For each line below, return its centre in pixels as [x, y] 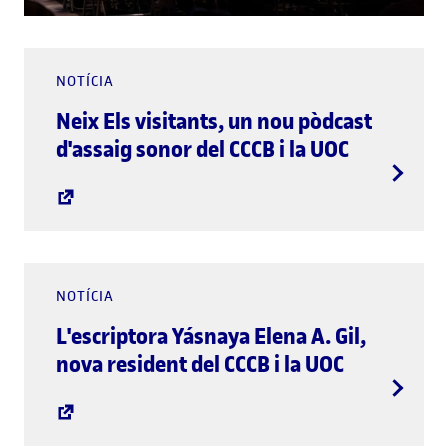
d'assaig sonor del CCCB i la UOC [202, 148]
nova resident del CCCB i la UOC [200, 363]
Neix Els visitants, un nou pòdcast [214, 120]
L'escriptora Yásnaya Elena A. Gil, [211, 335]
